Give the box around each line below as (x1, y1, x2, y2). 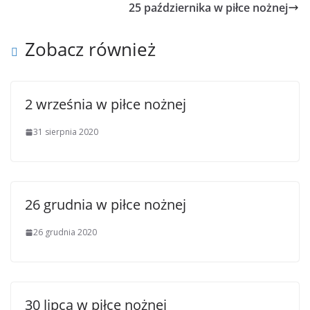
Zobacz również (25, 37, 156, 62)
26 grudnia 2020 (33, 226, 97, 238)
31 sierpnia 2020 (33, 126, 98, 138)
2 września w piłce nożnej (25, 95, 186, 113)
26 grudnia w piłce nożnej (25, 195, 186, 214)
